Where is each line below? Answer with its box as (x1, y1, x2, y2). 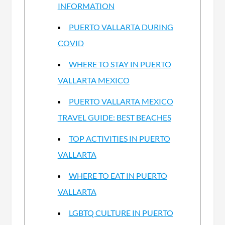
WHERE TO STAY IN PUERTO (68, 59, 171, 69)
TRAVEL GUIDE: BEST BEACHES (57, 112, 171, 122)
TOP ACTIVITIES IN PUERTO (68, 133, 170, 143)
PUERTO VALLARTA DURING (68, 22, 173, 32)
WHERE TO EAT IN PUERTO (68, 170, 167, 180)
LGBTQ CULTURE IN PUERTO (68, 207, 173, 217)
